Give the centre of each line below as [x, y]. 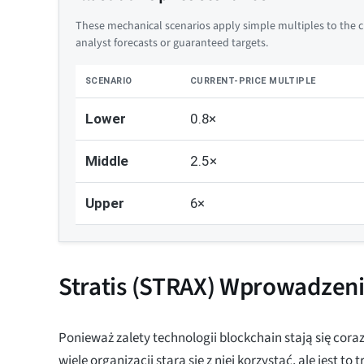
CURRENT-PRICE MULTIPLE [253, 81]
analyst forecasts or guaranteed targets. [172, 43]
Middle [107, 161]
